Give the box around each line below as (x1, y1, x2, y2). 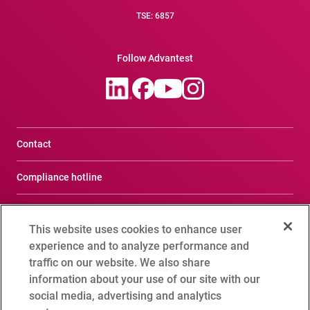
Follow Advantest (117, 53, 193, 64)
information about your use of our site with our (29, 272, 261, 286)
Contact (17, 138, 51, 150)
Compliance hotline (17, 172, 102, 183)
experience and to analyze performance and (29, 239, 250, 253)
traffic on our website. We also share (29, 255, 211, 269)
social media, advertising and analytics (29, 289, 222, 302)
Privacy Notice (17, 238, 80, 250)
